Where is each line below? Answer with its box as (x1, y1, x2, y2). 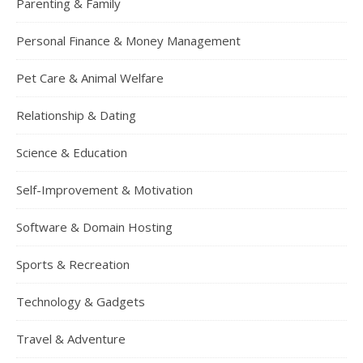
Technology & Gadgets (16, 293, 145, 310)
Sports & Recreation (16, 256, 130, 273)
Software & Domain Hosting (16, 219, 173, 236)
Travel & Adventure (16, 331, 126, 348)
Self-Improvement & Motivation (16, 181, 193, 199)
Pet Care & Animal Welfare (16, 70, 164, 87)
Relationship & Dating (16, 107, 136, 124)
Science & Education (16, 144, 127, 161)
